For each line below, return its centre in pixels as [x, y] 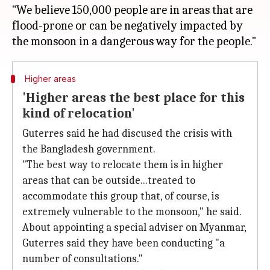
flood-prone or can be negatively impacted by [127, 26]
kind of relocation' [79, 113]
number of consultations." [83, 259]
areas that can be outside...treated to [109, 181]
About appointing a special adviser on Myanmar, [134, 228]
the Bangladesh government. [89, 149]
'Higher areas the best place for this [133, 98]
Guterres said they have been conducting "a [124, 243]
